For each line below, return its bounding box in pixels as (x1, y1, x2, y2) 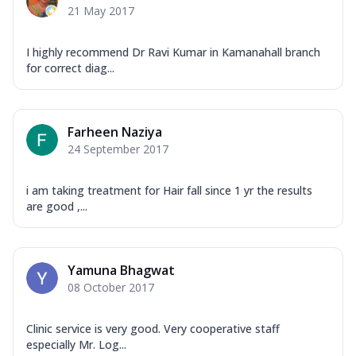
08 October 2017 (68, 280, 154, 296)
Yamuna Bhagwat (68, 261, 175, 280)
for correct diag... (26, 60, 114, 76)
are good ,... (26, 199, 87, 215)
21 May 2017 (68, 3, 134, 19)
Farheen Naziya (68, 123, 162, 141)
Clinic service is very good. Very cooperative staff (26, 321, 280, 337)
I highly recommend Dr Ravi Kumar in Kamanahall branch (26, 44, 320, 60)
